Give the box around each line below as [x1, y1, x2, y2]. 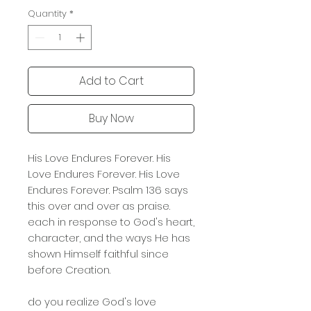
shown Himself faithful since [28, 246, 169, 261]
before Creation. [28, 262, 110, 277]
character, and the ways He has [28, 230, 190, 245]
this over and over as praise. [28, 198, 170, 213]
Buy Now [88, 110, 134, 126]
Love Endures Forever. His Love [28, 166, 180, 181]
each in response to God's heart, [28, 214, 194, 229]
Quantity [28, 7, 67, 20]
